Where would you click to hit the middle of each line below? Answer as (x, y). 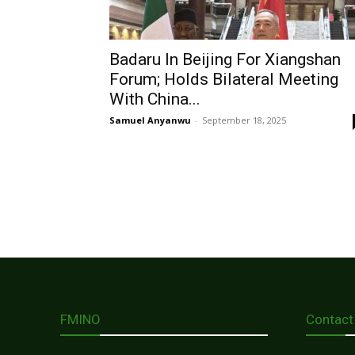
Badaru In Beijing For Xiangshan (225, 59)
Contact (330, 319)
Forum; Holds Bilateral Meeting (224, 79)
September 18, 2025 (244, 120)
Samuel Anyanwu (150, 120)
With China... (155, 99)
